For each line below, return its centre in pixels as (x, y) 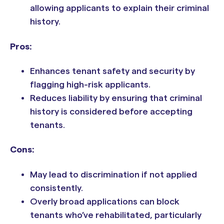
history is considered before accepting (111, 111)
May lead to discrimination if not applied (113, 174)
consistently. (56, 188)
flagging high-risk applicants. (90, 84)
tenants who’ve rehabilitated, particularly (116, 215)
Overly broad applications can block (105, 201)
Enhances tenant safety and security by (112, 71)
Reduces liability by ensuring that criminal (116, 98)
